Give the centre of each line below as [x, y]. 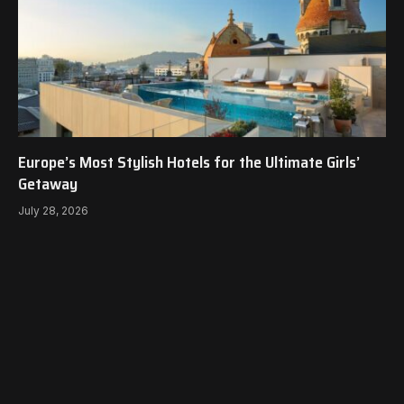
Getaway [48, 184]
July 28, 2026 [53, 210]
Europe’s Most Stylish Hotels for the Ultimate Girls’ [189, 162]
